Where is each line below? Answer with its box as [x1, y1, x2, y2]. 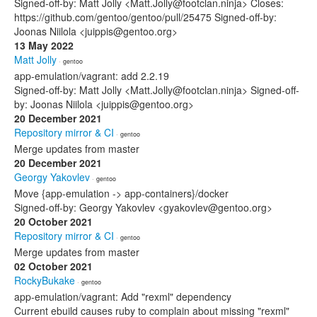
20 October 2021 [14, 214, 93, 229]
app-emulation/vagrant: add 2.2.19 [14, 69, 169, 83]
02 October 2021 [14, 259, 93, 273]
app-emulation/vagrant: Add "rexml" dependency [14, 289, 231, 304]
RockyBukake [14, 273, 75, 287]
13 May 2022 [14, 38, 74, 52]
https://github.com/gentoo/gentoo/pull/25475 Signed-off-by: [14, 10, 277, 24]
